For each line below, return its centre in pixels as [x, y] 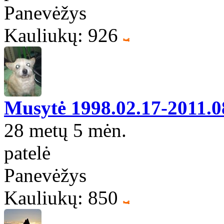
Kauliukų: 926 [61, 35]
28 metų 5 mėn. [65, 130]
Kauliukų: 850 [61, 197]
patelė [27, 152]
